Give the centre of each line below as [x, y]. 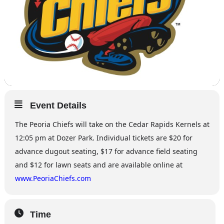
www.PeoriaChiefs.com [53, 178]
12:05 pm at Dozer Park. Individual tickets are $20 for [103, 137]
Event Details [58, 105]
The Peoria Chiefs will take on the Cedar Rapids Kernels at [112, 124]
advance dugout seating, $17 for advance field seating [106, 151]
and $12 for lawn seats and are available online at [98, 164]
